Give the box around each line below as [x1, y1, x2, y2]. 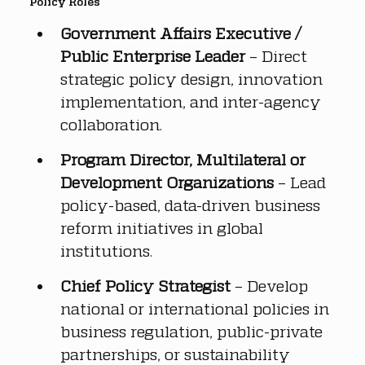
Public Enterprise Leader [60, 46, 245, 65]
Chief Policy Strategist [60, 275, 231, 295]
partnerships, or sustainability [60, 344, 294, 363]
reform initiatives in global [60, 218, 267, 237]
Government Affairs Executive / [60, 23, 306, 42]
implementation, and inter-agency [60, 91, 325, 111]
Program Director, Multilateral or [60, 149, 310, 169]
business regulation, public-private [60, 321, 327, 341]
